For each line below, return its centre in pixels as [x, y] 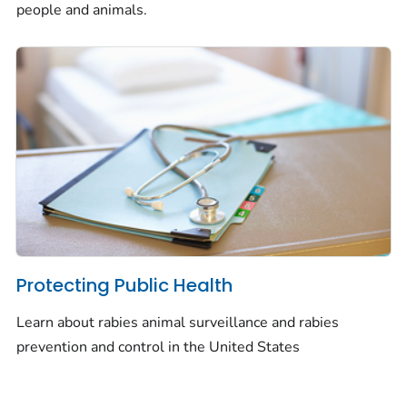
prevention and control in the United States [158, 347]
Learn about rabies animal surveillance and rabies [178, 323]
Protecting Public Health [124, 285]
